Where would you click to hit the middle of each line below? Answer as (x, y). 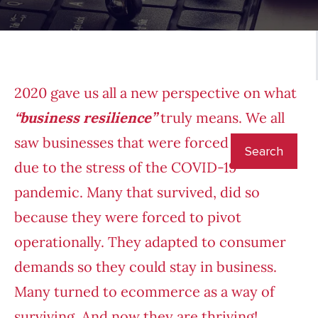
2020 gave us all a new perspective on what (155, 93)
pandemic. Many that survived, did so (137, 192)
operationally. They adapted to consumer (150, 242)
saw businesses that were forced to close (149, 143)
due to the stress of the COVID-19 (126, 168)
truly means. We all (221, 118)
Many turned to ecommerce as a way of (144, 292)
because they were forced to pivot (128, 217)
